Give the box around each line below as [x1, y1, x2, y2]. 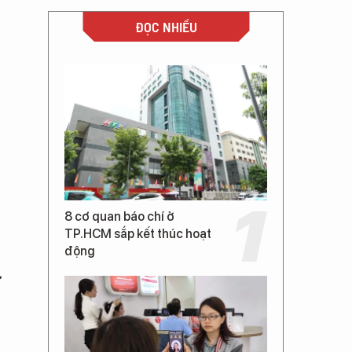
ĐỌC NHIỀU [134, 17, 197, 35]
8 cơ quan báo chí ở [64, 209, 174, 224]
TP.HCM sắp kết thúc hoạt [64, 226, 211, 241]
